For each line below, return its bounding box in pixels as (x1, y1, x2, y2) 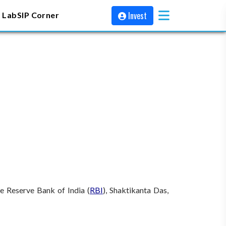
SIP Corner (17, 10, 60, 20)
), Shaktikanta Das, (103, 185, 168, 195)
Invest (128, 9, 147, 22)
